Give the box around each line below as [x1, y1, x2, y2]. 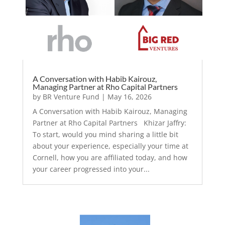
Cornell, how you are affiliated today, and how [32, 153, 187, 163]
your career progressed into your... [32, 164, 150, 174]
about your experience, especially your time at [32, 141, 188, 151]
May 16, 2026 [107, 92, 152, 102]
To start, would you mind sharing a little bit [32, 130, 178, 140]
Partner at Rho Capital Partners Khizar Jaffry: [32, 118, 186, 128]
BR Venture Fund [42, 92, 99, 102]
